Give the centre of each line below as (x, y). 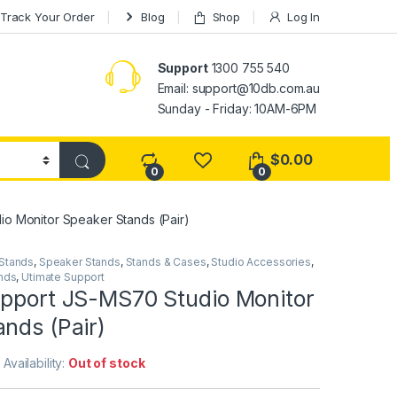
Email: (175, 88)
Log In (303, 16)
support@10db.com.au (256, 88)
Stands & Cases (166, 262)
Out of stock (107, 363)
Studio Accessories (261, 262)
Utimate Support (63, 277)
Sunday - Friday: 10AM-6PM (237, 108)
